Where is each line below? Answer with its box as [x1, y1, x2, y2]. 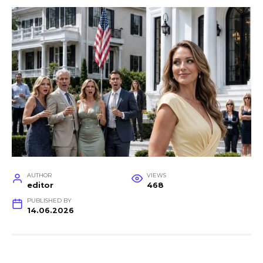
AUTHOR [26, 171, 52, 178]
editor [26, 180, 53, 190]
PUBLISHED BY [26, 197, 72, 204]
